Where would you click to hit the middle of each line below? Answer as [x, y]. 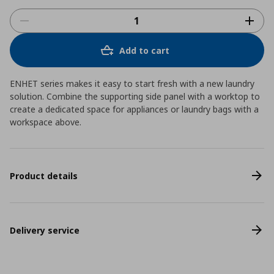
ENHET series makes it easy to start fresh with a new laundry [132, 83]
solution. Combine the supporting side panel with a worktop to [135, 96]
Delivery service [45, 230]
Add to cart [144, 50]
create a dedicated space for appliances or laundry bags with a [134, 109]
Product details [44, 176]
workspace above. [46, 122]
